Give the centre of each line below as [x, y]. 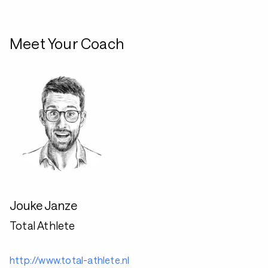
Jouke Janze [44, 205]
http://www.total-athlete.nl [70, 260]
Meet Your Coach [67, 43]
